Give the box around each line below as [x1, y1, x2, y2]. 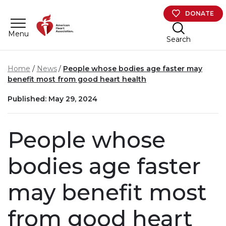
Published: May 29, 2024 [8, 94, 97, 103]
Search [166, 34, 191, 44]
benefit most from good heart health [8, 75, 146, 84]
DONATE [185, 9, 214, 17]
